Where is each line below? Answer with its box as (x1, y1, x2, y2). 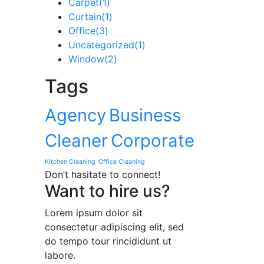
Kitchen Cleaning (45, 157, 95, 166)
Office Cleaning (98, 157, 145, 166)
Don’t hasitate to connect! (45, 168, 160, 180)
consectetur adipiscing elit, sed (45, 220, 184, 233)
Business (109, 104, 181, 126)
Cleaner (45, 130, 108, 151)
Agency (45, 104, 106, 126)
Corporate (111, 130, 194, 151)
